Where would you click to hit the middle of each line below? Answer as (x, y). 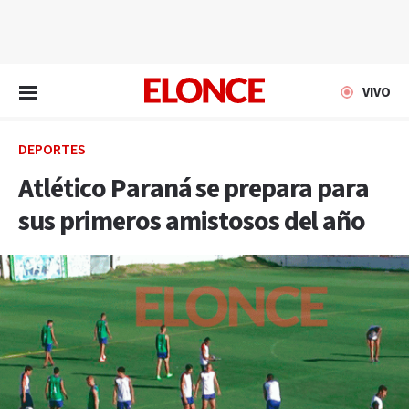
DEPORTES (52, 150)
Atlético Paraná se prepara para (194, 189)
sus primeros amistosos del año (192, 222)
